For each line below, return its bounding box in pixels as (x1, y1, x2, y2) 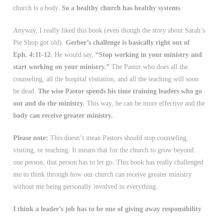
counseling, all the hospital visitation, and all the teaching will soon (13, 75, 199, 83)
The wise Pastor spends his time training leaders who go (37, 88, 202, 95)
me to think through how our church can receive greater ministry (13, 171, 192, 178)
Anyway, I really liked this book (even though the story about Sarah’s (13, 27, 205, 34)
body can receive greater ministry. (13, 112, 113, 119)
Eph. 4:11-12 (13, 51, 51, 58)
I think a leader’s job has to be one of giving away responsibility (13, 205, 201, 213)
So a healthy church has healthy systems (61, 4, 180, 12)
